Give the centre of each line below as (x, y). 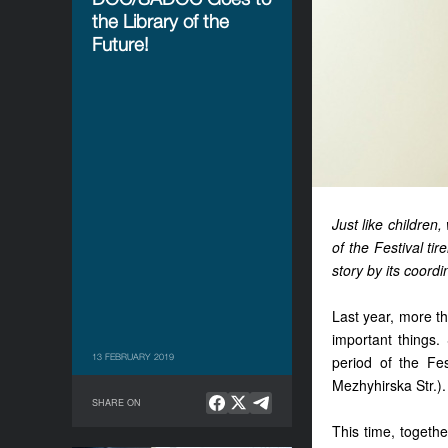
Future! (120, 44)
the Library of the (160, 21)
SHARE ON (116, 402)
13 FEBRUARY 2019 (133, 356)
